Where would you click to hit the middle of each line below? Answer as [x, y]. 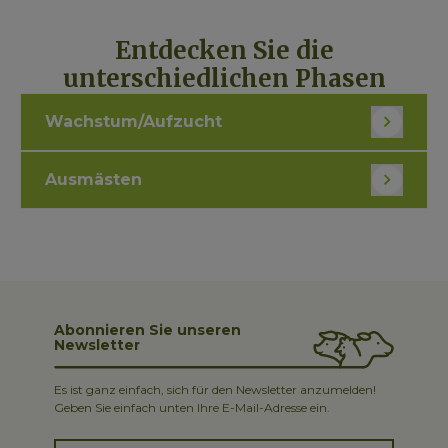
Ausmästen [93, 179]
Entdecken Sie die [224, 50]
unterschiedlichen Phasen [224, 78]
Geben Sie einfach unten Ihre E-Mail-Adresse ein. [192, 408]
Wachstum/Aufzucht [133, 121]
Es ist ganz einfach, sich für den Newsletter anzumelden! [215, 390]
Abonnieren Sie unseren [147, 330]
